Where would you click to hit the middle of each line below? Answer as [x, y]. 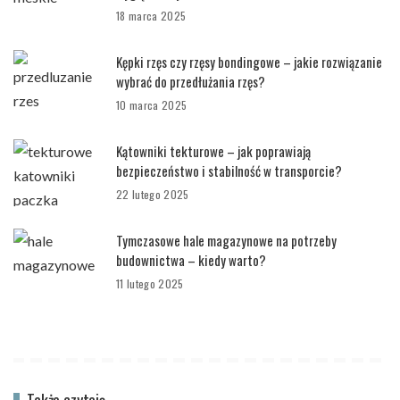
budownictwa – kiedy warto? [191, 260]
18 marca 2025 [151, 16]
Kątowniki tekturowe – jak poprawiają [213, 151]
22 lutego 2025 [153, 194]
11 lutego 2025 [150, 283]
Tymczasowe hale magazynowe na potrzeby [226, 240]
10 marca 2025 [152, 105]
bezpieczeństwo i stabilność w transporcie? [229, 171]
